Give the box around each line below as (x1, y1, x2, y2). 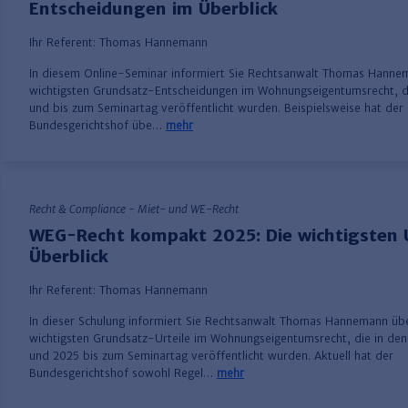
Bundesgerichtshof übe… (29, 118, 166, 133)
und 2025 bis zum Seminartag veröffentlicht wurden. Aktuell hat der (29, 349, 393, 363)
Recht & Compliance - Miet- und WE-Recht (29, 202, 239, 217)
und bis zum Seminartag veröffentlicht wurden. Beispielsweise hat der (29, 101, 403, 116)
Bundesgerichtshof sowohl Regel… (29, 366, 217, 381)
